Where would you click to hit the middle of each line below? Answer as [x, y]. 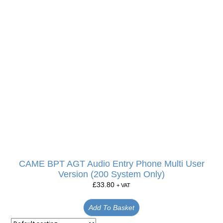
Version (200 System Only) [111, 174]
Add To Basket [111, 207]
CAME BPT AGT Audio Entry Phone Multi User [111, 164]
